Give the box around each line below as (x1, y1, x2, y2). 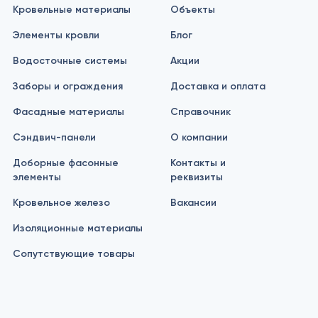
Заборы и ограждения (12, 80, 123, 93)
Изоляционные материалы (12, 222, 143, 235)
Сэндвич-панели (12, 131, 96, 144)
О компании (170, 131, 229, 144)
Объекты (170, 4, 216, 16)
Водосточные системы (12, 55, 127, 67)
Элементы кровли (12, 29, 99, 42)
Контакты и (170, 157, 226, 170)
